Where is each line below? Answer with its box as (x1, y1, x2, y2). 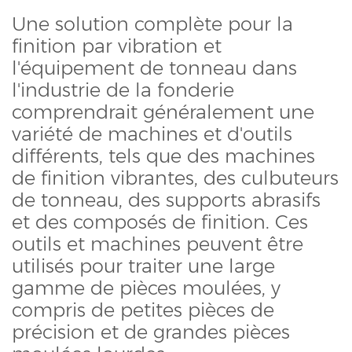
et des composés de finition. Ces (12, 211, 308, 234)
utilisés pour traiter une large (12, 255, 275, 278)
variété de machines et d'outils (12, 123, 292, 146)
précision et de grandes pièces (12, 321, 290, 344)
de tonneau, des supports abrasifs (12, 189, 321, 212)
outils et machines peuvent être (12, 233, 303, 256)
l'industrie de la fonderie (12, 79, 234, 102)
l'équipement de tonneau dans (12, 57, 297, 80)
